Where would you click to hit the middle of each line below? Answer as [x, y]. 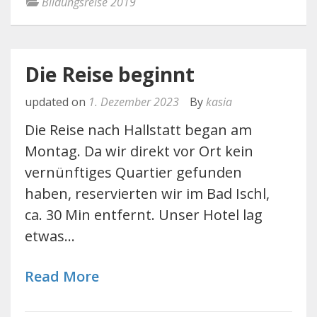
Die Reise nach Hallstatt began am [138, 130]
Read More [62, 276]
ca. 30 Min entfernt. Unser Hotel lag [144, 215]
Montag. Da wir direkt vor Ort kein [139, 151]
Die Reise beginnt [110, 74]
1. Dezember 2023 [134, 102]
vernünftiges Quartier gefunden [133, 172]
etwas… [50, 236]
